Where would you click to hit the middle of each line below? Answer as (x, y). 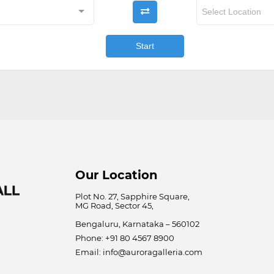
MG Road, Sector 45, (114, 205)
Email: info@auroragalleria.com (139, 252)
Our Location (116, 175)
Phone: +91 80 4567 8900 (124, 238)
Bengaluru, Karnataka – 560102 (137, 224)
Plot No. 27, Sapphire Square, (132, 196)
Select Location (232, 12)
